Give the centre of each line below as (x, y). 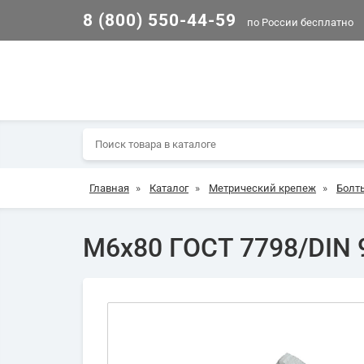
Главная (109, 188)
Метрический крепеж (262, 188)
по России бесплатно (299, 22)
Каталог (169, 188)
